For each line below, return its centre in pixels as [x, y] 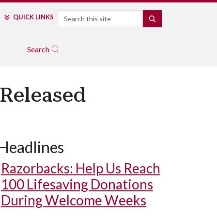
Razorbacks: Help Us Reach [81, 168]
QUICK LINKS [33, 17]
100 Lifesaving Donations [77, 184]
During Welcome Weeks [74, 200]
